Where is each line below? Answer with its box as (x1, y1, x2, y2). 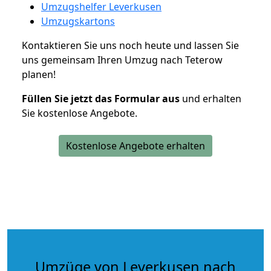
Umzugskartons (41, 14, 115, 28)
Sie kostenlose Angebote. (22, 106, 137, 120)
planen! (22, 67, 56, 81)
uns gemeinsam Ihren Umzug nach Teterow (22, 53, 223, 67)
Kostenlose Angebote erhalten (66, 139, 205, 152)
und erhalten (180, 91, 241, 105)
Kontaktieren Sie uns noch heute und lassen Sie (22, 38, 239, 52)
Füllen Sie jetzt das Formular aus (22, 91, 180, 105)
